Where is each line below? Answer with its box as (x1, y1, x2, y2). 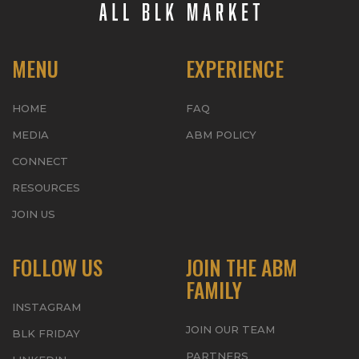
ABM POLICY (185, 128, 256, 142)
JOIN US (12, 208, 55, 221)
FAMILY (185, 274, 242, 305)
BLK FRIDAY (12, 327, 80, 341)
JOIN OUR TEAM (185, 323, 275, 337)
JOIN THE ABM (185, 252, 297, 283)
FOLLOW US (12, 252, 103, 283)
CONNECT (12, 155, 68, 168)
